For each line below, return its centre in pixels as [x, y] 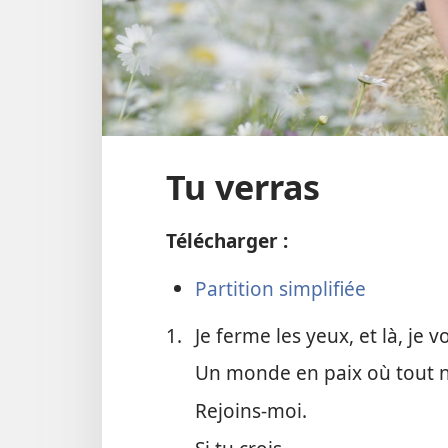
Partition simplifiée [280, 288]
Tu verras [243, 187]
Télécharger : [227, 241]
